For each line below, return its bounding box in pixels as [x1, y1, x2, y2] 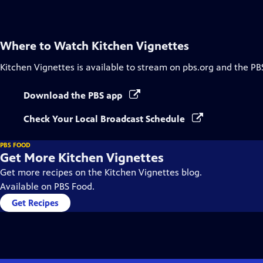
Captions [117, 4, 154, 15]
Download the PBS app [23, 90, 124, 101]
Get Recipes [12, 197, 59, 208]
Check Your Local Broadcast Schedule [23, 113, 187, 124]
